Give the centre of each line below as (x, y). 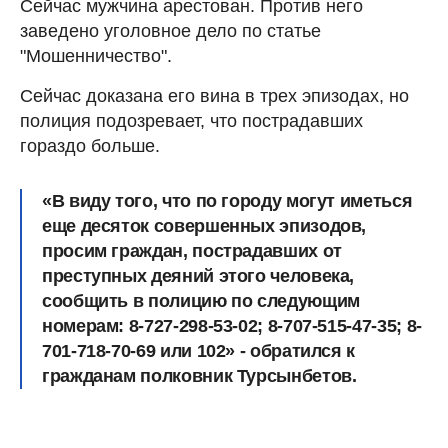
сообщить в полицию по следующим (201, 301)
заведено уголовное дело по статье (170, 31)
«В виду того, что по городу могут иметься (227, 201)
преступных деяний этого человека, (198, 276)
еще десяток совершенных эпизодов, (204, 226)
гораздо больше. (90, 146)
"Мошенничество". (96, 56)
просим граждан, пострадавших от (192, 251)
